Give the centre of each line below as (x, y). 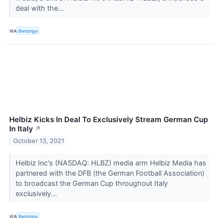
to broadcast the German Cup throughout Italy (91, 183)
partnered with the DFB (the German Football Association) (110, 173)
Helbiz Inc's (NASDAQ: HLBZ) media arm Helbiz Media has (111, 163)
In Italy (21, 129)
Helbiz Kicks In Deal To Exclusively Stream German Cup (109, 120)
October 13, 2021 (39, 141)
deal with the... (40, 8)
